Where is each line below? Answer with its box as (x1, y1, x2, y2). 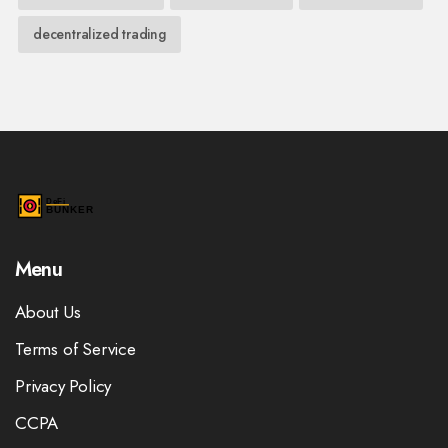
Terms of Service (15, 337, 136, 362)
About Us (15, 300, 81, 325)
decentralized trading (33, 24, 166, 45)
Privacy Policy (15, 374, 112, 399)
